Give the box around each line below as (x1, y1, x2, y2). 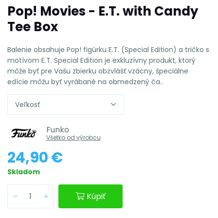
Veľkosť (15, 99, 40, 109)
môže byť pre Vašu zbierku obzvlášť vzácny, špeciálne (7, 66, 188, 76)
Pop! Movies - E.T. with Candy (7, 2, 198, 20)
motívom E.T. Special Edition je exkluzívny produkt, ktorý (7, 55, 196, 65)
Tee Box (7, 18, 58, 36)
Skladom (7, 166, 40, 177)
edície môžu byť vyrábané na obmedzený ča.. (7, 76, 163, 87)
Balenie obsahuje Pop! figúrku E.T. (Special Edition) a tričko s (7, 44, 209, 54)
